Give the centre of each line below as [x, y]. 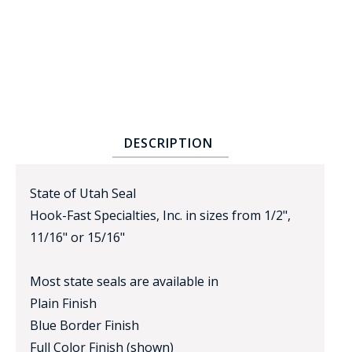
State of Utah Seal [83, 193]
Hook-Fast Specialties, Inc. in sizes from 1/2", [160, 215]
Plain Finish [63, 303]
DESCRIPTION [168, 143]
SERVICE [298, 163]
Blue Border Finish [84, 325]
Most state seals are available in [124, 281]
